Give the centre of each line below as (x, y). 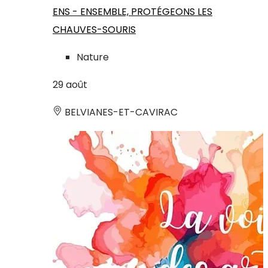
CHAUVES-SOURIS (94, 30)
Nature (93, 57)
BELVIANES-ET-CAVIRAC (120, 112)
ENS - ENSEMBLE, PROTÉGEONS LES (133, 12)
